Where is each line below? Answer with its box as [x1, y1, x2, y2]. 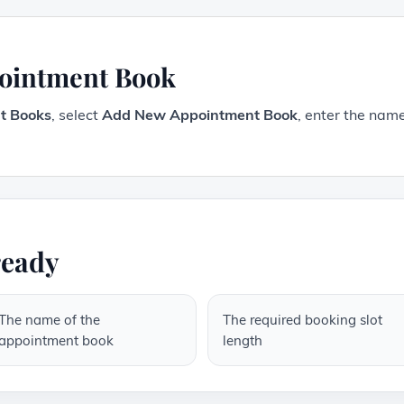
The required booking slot [223, 311, 382, 329]
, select [51, 106, 102, 124]
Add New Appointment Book [102, 106, 298, 124]
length [223, 332, 262, 350]
